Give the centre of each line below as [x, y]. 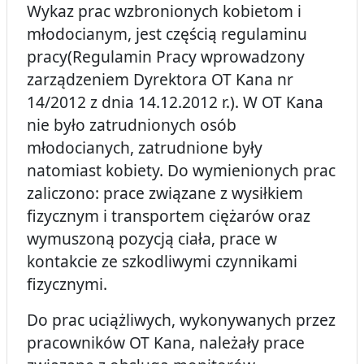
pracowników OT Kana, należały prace [168, 343]
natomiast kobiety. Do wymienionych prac [181, 171]
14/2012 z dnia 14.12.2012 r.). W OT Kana [175, 102]
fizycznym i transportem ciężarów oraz [169, 216]
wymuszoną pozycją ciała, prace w [152, 239]
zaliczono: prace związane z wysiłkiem [165, 193]
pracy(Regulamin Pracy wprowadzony [166, 57]
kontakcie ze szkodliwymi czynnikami [162, 262]
